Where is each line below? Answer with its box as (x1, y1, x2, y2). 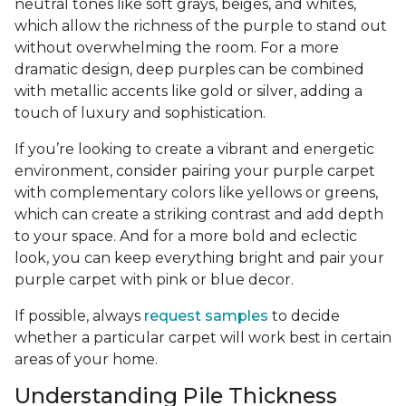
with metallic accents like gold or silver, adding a (14, 82, 362, 100)
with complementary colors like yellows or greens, (14, 183, 378, 201)
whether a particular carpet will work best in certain (14, 328, 391, 346)
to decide (268, 306, 340, 324)
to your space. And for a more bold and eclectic (14, 227, 357, 245)
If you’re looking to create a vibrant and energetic (14, 140, 374, 158)
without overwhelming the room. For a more (14, 38, 339, 56)
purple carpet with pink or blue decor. (14, 270, 297, 288)
